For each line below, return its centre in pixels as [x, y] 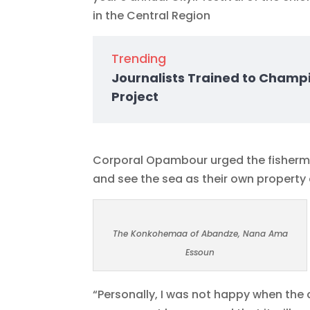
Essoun [200, 253]
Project [135, 97]
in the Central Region [152, 16]
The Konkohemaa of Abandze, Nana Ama [200, 234]
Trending [139, 59]
